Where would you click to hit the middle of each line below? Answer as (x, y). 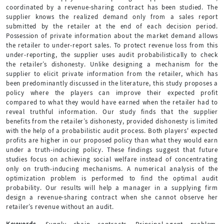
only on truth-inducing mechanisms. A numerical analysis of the (112, 168)
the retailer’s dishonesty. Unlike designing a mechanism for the (112, 64)
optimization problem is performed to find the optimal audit (112, 178)
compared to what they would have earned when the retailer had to (112, 102)
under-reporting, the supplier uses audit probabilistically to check (112, 54)
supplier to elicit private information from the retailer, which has (112, 73)
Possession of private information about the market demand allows (112, 35)
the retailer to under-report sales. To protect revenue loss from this (112, 45)
